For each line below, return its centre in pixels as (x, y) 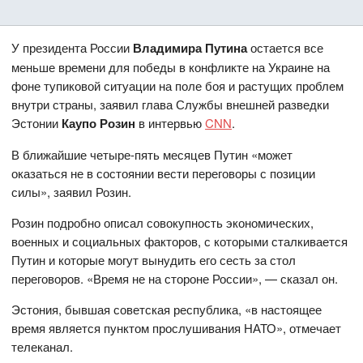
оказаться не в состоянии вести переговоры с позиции (164, 173)
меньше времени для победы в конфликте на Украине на (171, 66)
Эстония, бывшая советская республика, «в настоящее (167, 309)
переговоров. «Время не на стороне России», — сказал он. (175, 278)
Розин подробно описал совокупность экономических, (163, 222)
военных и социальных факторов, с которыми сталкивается (180, 241)
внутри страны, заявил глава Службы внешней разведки (171, 104)
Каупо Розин (97, 123)
